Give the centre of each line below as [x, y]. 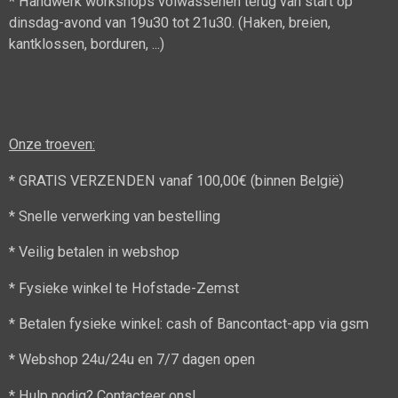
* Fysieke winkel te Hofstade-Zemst [124, 288]
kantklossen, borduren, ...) [87, 44]
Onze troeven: [52, 145]
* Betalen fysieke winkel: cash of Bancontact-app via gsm [189, 323]
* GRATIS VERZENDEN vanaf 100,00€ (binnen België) [176, 180]
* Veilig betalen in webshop [94, 252]
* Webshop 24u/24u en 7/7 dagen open [132, 360]
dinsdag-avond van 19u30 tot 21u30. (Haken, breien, [170, 22]
